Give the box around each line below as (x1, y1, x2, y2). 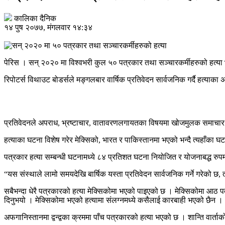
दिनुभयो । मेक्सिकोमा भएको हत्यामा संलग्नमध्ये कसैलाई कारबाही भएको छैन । (4, 195, 223, 204)
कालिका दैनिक (14, 14, 56, 23)
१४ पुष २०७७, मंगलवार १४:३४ (4, 23, 92, 32)
